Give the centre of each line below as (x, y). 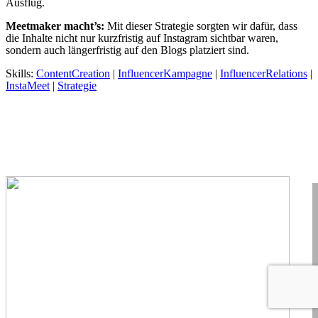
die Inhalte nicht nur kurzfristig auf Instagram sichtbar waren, (142, 38)
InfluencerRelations (264, 73)
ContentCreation (73, 73)
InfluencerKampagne (165, 73)
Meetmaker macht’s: (56, 26)
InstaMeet (28, 85)
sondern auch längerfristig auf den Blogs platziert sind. (127, 50)
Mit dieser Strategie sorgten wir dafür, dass (202, 26)
